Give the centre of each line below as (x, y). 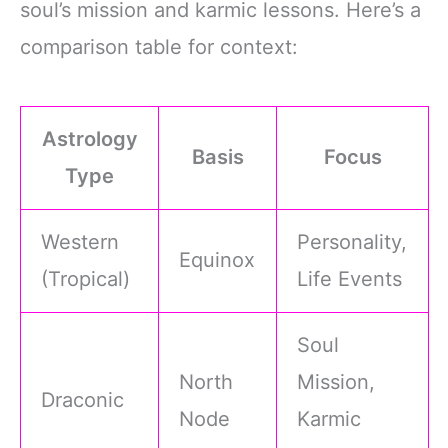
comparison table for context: (159, 46)
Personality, (352, 241)
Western (80, 241)
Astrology (89, 138)
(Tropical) (86, 278)
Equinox (217, 259)
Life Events (350, 278)
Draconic (83, 399)
